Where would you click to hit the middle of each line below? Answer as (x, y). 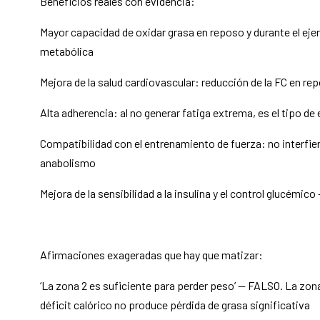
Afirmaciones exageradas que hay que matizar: (151, 255)
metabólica (66, 51)
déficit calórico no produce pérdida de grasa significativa (175, 305)
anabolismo (67, 163)
